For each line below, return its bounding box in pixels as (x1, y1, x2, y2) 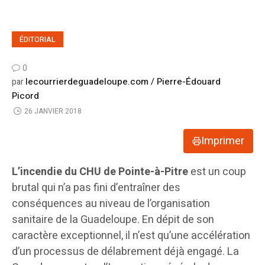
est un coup (188, 164, 246, 180)
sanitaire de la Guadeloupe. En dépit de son (12, 212, 214, 228)
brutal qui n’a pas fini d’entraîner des (12, 180, 180, 196)
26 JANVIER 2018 (24, 105, 82, 117)
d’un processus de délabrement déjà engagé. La (12, 244, 239, 260)
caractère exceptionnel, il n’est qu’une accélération (12, 228, 250, 244)
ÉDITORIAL (20, 34, 56, 46)
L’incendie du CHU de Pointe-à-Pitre (12, 164, 188, 180)
